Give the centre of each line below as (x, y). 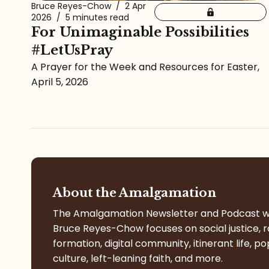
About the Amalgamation (134, 193)
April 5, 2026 (60, 82)
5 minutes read (96, 18)
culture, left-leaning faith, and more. (138, 259)
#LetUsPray (72, 50)
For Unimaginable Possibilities (140, 32)
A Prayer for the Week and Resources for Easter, (145, 67)
